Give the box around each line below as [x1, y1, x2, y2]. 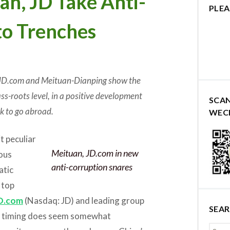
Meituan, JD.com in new [51, 147, 139, 159]
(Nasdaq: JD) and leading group [23, 195, 144, 206]
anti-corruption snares [51, 161, 132, 172]
